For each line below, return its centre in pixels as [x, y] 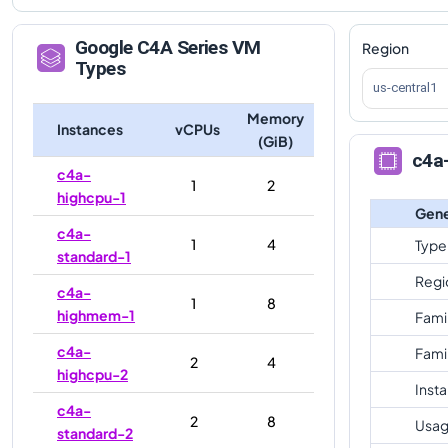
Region [385, 47]
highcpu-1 [91, 196]
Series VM [216, 47]
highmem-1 [96, 314]
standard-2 [95, 432]
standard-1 [94, 255]
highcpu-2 [92, 373]
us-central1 [405, 88]
